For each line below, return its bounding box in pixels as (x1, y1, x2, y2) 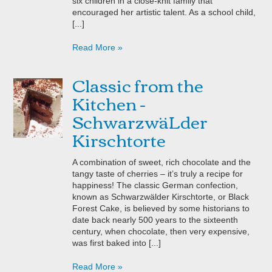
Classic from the (72, 68, 204, 100)
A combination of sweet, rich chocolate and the (72, 157, 251, 167)
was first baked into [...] (72, 237, 161, 248)
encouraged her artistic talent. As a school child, (72, 7, 256, 17)
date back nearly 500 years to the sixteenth (72, 214, 239, 225)
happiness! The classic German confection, (72, 180, 239, 190)
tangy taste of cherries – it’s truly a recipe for (72, 168, 243, 178)
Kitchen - (72, 86, 146, 118)
